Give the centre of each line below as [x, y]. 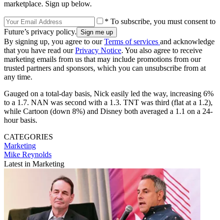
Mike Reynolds [28, 154]
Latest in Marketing [34, 164]
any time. [18, 77]
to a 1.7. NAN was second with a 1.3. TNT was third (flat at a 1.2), [108, 102]
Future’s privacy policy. [40, 31]
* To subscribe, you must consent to [160, 21]
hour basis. [21, 120]
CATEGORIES [28, 137]
